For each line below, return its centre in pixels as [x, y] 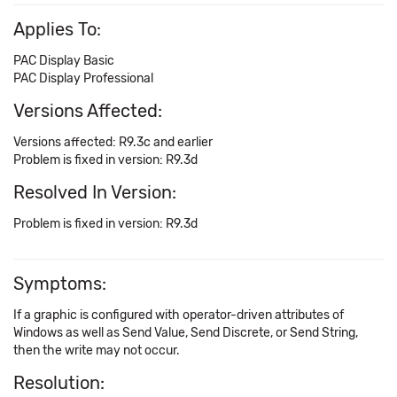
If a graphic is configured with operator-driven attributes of [179, 315]
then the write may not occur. [97, 350]
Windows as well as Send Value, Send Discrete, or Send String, [186, 333]
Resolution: [59, 383]
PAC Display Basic [64, 61]
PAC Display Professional [83, 78]
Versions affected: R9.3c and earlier [113, 142]
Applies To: [57, 29]
